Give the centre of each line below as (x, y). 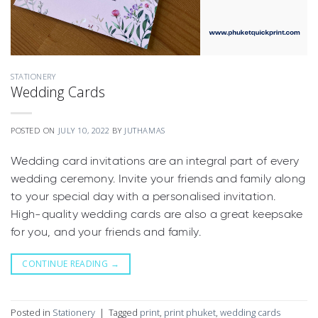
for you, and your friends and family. (109, 232)
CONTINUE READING (66, 264)
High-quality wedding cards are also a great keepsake (157, 214)
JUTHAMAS (145, 131)
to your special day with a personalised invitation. (143, 197)
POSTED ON (34, 131)
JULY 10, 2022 (84, 131)
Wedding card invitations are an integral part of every (155, 161)
